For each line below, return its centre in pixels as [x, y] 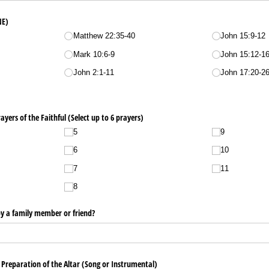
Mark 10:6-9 [94, 54]
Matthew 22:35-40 [104, 36]
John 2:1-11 [93, 73]
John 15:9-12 [243, 36]
